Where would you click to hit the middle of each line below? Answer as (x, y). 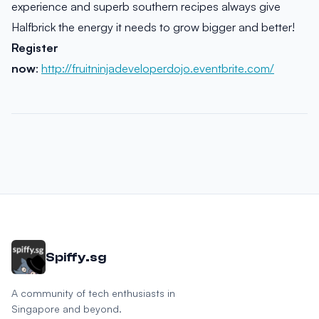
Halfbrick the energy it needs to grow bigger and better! (153, 27)
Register (35, 47)
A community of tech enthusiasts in (93, 293)
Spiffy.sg (76, 257)
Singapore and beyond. (67, 309)
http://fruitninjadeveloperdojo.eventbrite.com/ (158, 68)
